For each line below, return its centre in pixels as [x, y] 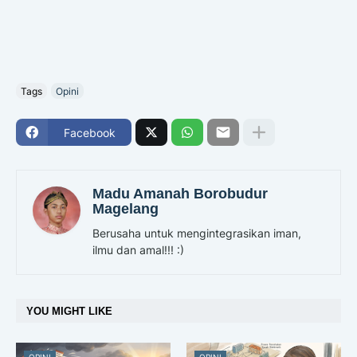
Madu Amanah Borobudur [180, 194]
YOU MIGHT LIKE [69, 311]
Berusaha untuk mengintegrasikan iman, [197, 233]
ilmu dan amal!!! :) [138, 250]
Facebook [90, 132]
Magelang [126, 209]
